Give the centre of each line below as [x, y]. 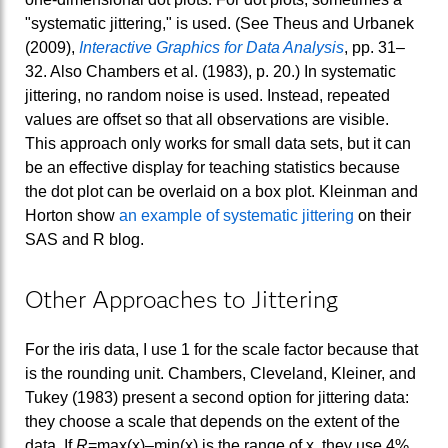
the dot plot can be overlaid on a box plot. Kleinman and [221, 192]
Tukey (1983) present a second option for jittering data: [217, 397]
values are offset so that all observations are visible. [207, 120]
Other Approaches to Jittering [181, 299]
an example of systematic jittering [236, 216]
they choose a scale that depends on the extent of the [212, 421]
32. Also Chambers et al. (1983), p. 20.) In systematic [210, 72]
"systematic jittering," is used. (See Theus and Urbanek [219, 24]
